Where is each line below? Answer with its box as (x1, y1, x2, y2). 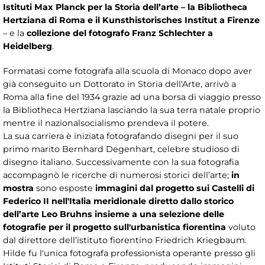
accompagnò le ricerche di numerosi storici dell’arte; (3, 169, 231, 180)
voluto (226, 221, 256, 232)
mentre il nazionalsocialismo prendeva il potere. (3, 117, 209, 128)
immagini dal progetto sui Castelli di (95, 182, 254, 193)
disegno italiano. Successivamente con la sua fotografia (3, 156, 239, 167)
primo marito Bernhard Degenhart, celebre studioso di (3, 143, 240, 154)
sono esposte (36, 182, 95, 193)
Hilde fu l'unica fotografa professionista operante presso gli (3, 247, 256, 258)
